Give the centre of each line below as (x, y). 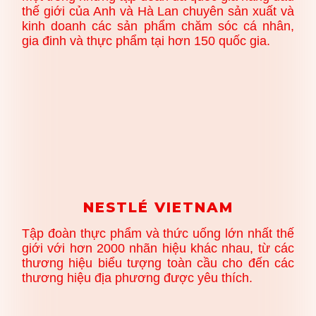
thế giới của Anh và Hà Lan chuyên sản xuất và (158, 11)
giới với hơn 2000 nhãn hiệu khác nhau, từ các (158, 249)
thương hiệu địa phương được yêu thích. (137, 278)
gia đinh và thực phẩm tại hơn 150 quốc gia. (146, 41)
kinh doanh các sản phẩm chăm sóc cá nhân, (158, 26)
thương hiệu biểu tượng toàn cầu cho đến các (158, 263)
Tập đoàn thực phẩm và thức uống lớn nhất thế (158, 234)
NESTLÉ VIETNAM (158, 208)
